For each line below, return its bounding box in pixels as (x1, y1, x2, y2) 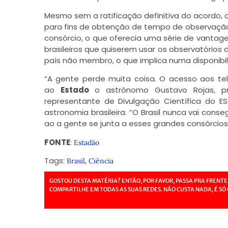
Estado (60, 84, 89, 96)
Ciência (88, 156, 113, 165)
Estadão (73, 137, 99, 147)
